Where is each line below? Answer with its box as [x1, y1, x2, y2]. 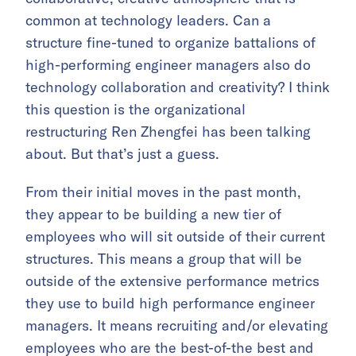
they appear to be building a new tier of [25, 204, 281, 223]
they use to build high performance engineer [25, 293, 315, 312]
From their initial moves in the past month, [25, 182, 301, 201]
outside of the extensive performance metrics [25, 271, 319, 290]
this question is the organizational [25, 99, 246, 118]
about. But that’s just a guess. [25, 144, 219, 163]
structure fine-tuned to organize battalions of [25, 33, 315, 52]
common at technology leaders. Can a [25, 10, 271, 29]
